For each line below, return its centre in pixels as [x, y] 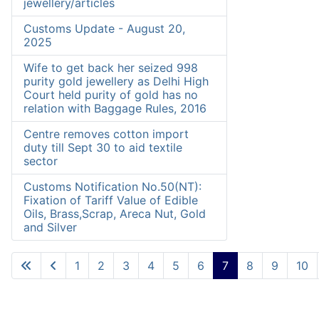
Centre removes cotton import [106, 134]
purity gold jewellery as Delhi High [116, 82]
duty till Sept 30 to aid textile [103, 148]
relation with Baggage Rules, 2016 [115, 109]
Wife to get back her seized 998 [111, 68]
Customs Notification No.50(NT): [113, 187]
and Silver [50, 228]
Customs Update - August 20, [104, 29]
